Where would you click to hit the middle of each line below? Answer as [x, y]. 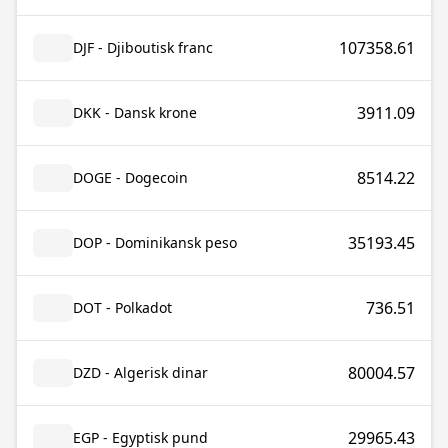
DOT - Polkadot [122, 307]
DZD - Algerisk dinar [140, 372]
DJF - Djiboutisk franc [143, 47]
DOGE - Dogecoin [130, 177]
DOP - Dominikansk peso [155, 242]
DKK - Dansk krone [135, 112]
